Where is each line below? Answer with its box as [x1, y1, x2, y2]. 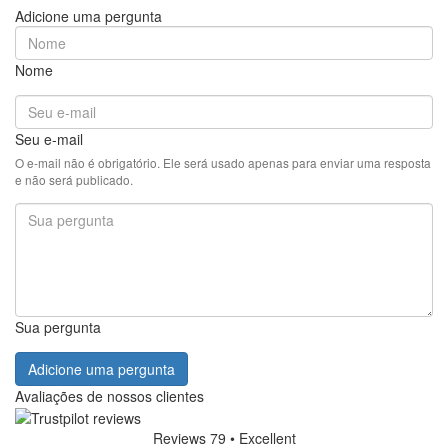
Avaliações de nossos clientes [15, 385, 204, 406]
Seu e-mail [15, 128, 83, 149]
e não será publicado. [15, 170, 133, 188]
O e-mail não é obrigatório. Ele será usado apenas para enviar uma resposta [15, 153, 431, 171]
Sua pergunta [15, 316, 101, 337]
